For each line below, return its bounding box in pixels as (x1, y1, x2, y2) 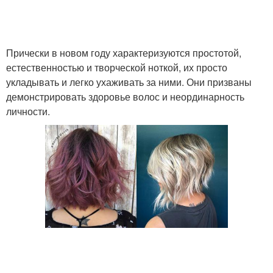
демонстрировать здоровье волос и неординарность (6, 90, 244, 104)
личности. (6, 104, 50, 118)
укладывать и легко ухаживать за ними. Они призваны (6, 75, 252, 89)
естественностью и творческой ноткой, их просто (6, 60, 227, 74)
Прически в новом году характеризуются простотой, (6, 46, 241, 60)
